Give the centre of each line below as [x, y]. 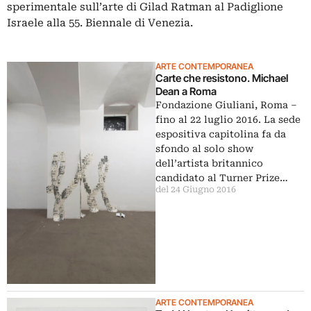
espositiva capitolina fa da [221, 134]
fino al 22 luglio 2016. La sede [228, 119]
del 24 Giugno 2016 [196, 190]
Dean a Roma [186, 91]
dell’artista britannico [209, 163]
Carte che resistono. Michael [222, 78]
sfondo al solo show [204, 149]
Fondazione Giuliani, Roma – [226, 105]
